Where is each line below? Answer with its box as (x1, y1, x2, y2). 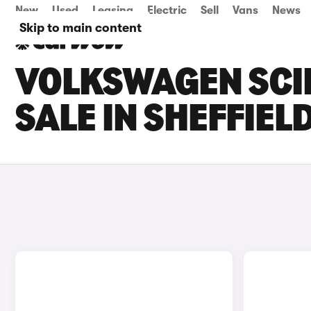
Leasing (92, 4, 133, 17)
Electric (147, 4, 187, 17)
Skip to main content (19, 21, 142, 35)
